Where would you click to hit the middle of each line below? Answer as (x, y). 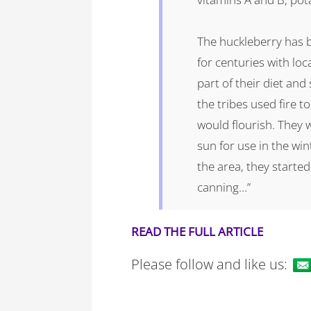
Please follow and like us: (210, 264)
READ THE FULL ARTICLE (197, 232)
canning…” (224, 187)
